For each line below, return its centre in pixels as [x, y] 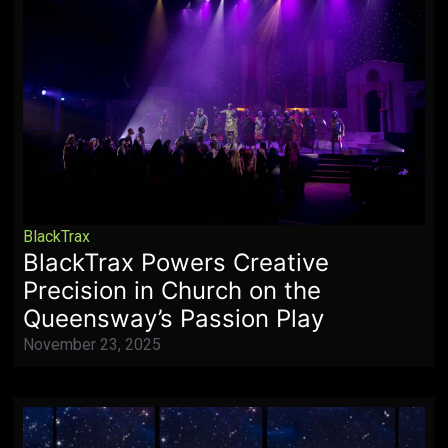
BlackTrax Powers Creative [176, 262]
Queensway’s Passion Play [174, 318]
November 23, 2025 [92, 344]
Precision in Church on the [172, 290]
